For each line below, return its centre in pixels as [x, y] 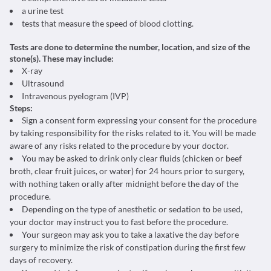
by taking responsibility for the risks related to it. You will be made [133, 133]
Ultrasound [43, 83]
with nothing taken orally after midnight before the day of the [124, 184]
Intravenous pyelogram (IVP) [75, 96]
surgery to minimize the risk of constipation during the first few [128, 247]
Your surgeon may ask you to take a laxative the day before [130, 234]
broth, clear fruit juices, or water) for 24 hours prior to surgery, [127, 171]
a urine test [43, 11]
